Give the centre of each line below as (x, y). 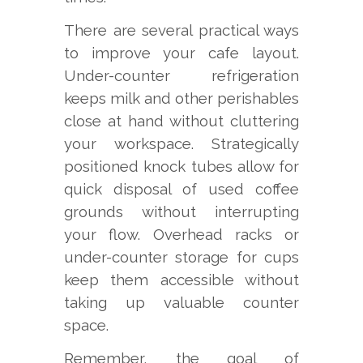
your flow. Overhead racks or (181, 235)
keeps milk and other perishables (181, 98)
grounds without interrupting (181, 212)
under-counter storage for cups (181, 257)
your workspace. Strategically (181, 144)
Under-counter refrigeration (181, 76)
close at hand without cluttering (181, 121)
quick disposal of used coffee (181, 189)
